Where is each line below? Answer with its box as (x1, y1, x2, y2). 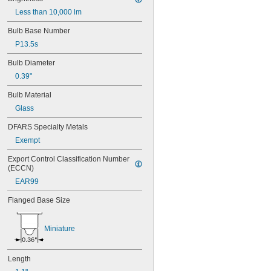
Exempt (15, 136, 40, 145)
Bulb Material (8, 91, 51, 99)
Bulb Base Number (8, 27, 70, 35)
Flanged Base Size (8, 196, 70, 204)
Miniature (44, 224, 75, 233)
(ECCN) (8, 164, 34, 172)
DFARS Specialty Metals (8, 123, 88, 131)
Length (8, 255, 31, 263)
